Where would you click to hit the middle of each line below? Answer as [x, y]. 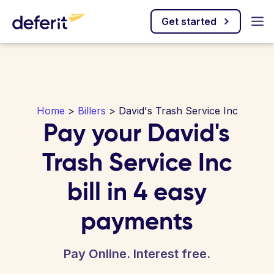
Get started [189, 21]
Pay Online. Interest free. [137, 254]
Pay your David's [137, 133]
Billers [91, 111]
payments [137, 221]
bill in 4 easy [137, 191]
